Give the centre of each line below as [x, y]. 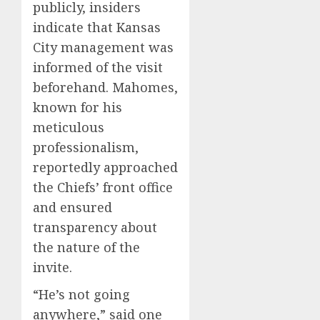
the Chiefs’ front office [103, 187]
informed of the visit [98, 67]
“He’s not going [81, 294]
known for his [77, 107]
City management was [103, 47]
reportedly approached [105, 167]
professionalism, [86, 147]
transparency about [95, 227]
